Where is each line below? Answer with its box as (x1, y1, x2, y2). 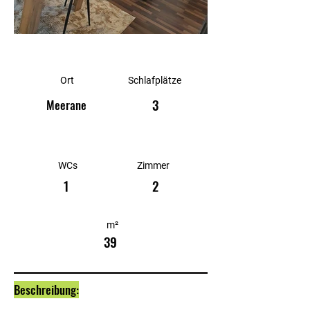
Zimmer (137, 160, 170, 171)
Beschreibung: (14, 281, 79, 298)
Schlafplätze (128, 75, 181, 86)
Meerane (46, 96, 86, 113)
